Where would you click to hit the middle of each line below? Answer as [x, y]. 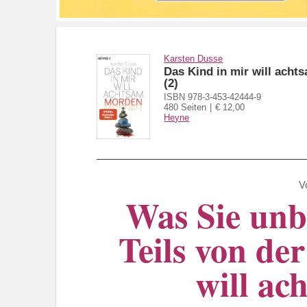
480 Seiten [185, 108]
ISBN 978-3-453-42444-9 [213, 97]
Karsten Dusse [194, 59]
